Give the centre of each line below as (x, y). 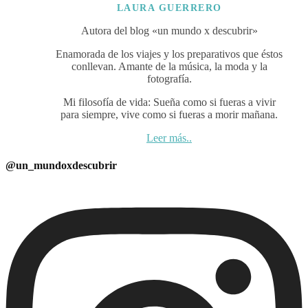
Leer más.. (169, 138)
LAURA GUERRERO (169, 8)
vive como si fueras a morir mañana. (199, 115)
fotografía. (169, 79)
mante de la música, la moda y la (197, 67)
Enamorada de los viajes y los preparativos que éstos (169, 54)
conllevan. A (99, 67)
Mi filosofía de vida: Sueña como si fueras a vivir (169, 102)
